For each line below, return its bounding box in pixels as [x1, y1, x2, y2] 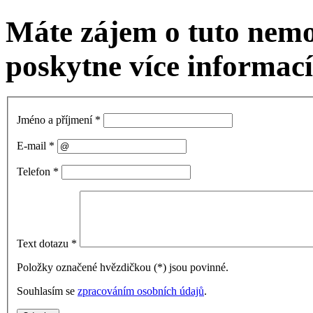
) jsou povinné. [163, 261, 228, 274]
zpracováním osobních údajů [78, 285, 204, 298]
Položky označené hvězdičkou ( [17, 261, 157, 274]
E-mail [17, 140, 49, 152]
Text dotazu [17, 238, 71, 250]
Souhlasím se [17, 285, 78, 298]
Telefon [17, 166, 53, 178]
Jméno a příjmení [17, 114, 95, 126]
